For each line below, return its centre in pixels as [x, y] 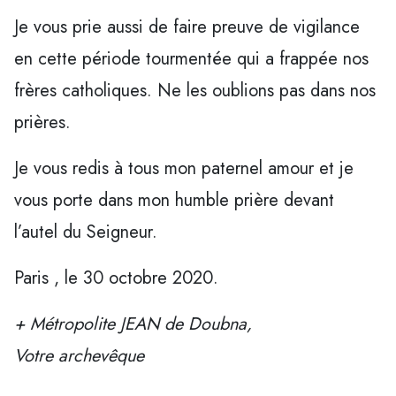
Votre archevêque [79, 355]
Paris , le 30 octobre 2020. [116, 278]
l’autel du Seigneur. [86, 232]
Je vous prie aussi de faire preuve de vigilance [187, 27]
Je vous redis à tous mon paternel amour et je [184, 168]
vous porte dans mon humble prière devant [174, 200]
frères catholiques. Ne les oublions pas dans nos [195, 90]
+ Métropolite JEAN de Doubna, [133, 324]
